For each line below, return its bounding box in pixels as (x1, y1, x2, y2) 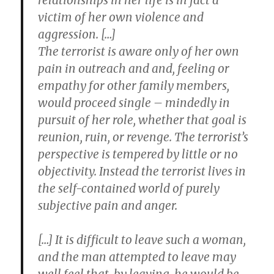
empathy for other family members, (38, 78, 230, 93)
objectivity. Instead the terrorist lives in (38, 164, 246, 179)
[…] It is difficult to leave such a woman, (38, 232, 246, 247)
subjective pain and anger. (38, 198, 178, 213)
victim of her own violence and (38, 10, 204, 24)
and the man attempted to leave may (38, 250, 237, 264)
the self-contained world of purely (38, 181, 220, 196)
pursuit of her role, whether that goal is (38, 113, 247, 127)
